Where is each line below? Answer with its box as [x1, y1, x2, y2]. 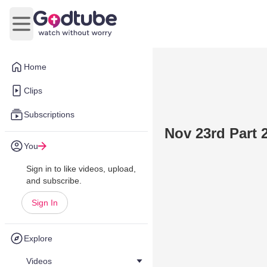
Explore [24, 234, 52, 243]
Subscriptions [24, 110, 74, 119]
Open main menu [20, 24, 94, 35]
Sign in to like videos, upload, [26, 164, 136, 173]
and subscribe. [26, 176, 82, 185]
